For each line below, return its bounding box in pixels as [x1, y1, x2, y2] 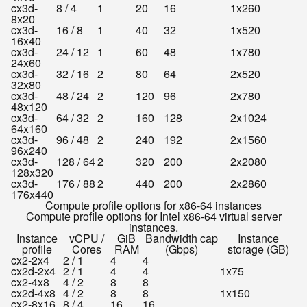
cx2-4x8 [11, 274, 49, 290]
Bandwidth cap [145, 230, 218, 246]
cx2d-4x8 [11, 285, 56, 301]
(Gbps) [164, 241, 198, 257]
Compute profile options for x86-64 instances [45, 197, 262, 213]
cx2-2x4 [11, 252, 49, 268]
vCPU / [69, 230, 104, 246]
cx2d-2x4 [11, 263, 56, 279]
